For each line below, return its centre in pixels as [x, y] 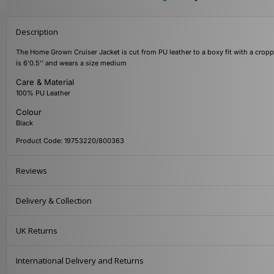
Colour [29, 112]
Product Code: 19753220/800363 [70, 141]
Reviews [31, 171]
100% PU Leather [43, 93]
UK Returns [37, 231]
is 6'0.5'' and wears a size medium [71, 63]
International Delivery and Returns [80, 261]
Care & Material [45, 82]
